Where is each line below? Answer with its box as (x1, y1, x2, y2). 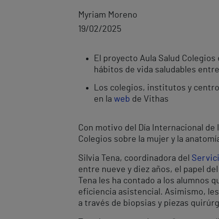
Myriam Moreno (78, 10, 137, 20)
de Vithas (130, 94, 169, 104)
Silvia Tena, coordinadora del (78, 153, 190, 163)
